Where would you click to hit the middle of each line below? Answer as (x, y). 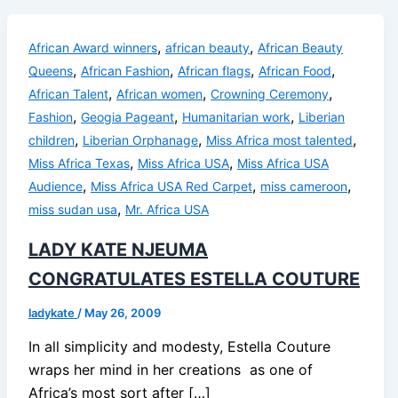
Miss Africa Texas (79, 163)
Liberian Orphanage (140, 140)
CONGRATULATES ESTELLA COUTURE (194, 279)
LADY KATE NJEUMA (118, 249)
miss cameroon (304, 187)
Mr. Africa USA (167, 210)
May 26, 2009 (123, 312)
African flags (214, 71)
